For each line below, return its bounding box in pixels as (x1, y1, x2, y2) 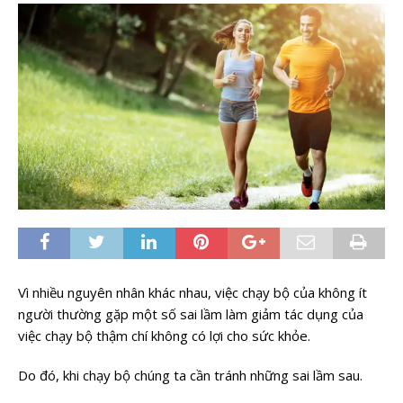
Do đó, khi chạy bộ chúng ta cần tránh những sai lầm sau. (18, 366, 363, 385)
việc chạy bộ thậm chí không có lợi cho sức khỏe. (18, 327, 310, 345)
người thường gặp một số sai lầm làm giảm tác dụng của (18, 305, 363, 324)
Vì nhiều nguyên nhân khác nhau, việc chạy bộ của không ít (18, 283, 367, 302)
